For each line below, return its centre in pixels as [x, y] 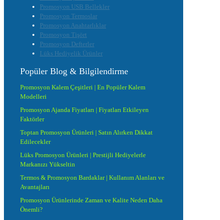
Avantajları [35, 187]
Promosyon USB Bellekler [75, 7]
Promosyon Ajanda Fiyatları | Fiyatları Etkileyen [84, 110]
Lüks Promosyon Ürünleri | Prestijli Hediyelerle [83, 155]
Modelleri [33, 97]
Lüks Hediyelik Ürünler [71, 54]
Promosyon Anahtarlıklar [73, 26]
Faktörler [32, 119]
